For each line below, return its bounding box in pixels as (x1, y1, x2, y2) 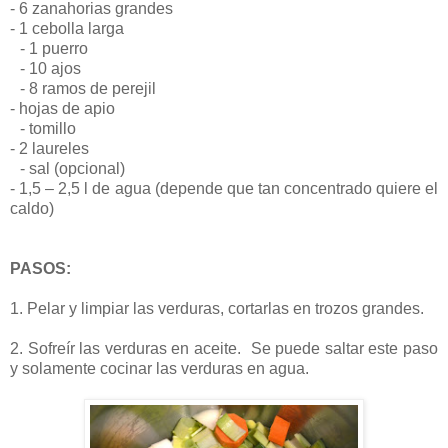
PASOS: (10, 260, 81, 278)
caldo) (10, 200, 54, 218)
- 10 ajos (10, 60, 81, 78)
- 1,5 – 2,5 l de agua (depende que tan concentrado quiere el (10, 180, 438, 198)
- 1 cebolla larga (10, 20, 124, 38)
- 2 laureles (10, 140, 89, 158)
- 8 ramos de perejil (10, 80, 166, 98)
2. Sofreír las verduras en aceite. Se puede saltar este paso (10, 340, 438, 358)
